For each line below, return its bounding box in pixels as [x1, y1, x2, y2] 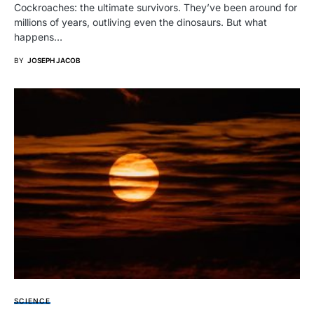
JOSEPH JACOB [27, 55, 81, 64]
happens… [14, 30, 62, 43]
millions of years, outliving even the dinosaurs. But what [14, 15, 267, 28]
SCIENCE [14, 296, 50, 305]
